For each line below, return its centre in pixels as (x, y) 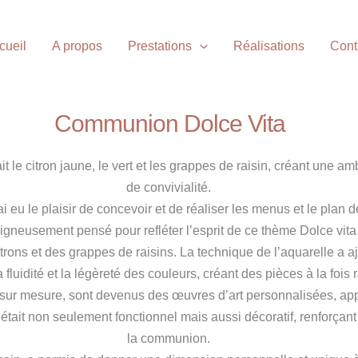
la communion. (170, 339)
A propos (78, 46)
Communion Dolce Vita (170, 124)
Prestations (160, 46)
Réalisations (268, 46)
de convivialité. (170, 188)
